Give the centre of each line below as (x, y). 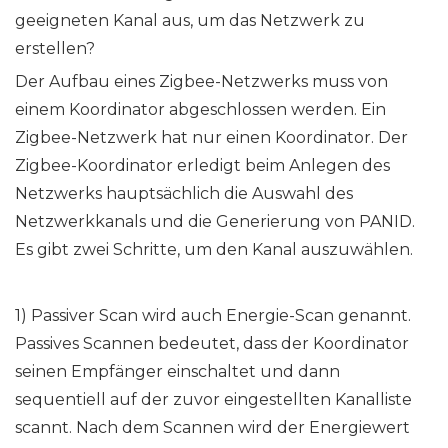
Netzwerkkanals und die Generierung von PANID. (215, 222)
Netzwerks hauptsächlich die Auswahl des (184, 194)
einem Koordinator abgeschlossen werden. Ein (200, 110)
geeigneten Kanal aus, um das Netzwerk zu (190, 21)
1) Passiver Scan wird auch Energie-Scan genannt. (213, 316)
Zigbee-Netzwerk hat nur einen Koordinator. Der (211, 138)
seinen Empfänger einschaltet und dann (177, 372)
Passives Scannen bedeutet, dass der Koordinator (212, 344)
